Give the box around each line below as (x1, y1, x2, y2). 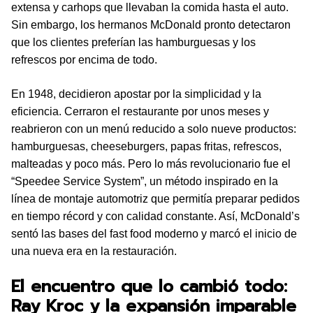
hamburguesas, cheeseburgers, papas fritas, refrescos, (11, 140, 282, 152)
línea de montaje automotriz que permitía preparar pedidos (11, 193, 300, 205)
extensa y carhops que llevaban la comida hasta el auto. (11, 1, 289, 13)
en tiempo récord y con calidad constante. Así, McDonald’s (11, 210, 300, 222)
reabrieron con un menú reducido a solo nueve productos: (11, 123, 296, 135)
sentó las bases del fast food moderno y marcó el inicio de (11, 228, 297, 240)
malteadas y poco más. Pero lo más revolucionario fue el (11, 158, 291, 170)
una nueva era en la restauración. (11, 245, 177, 257)
